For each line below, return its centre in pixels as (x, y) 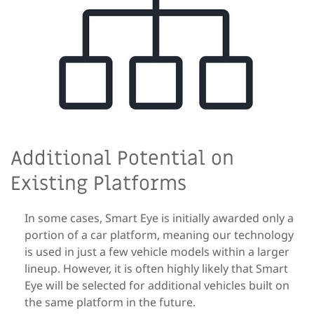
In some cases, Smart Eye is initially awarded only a (159, 218)
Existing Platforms (98, 184)
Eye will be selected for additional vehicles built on (157, 286)
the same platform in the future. (110, 302)
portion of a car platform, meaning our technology (159, 235)
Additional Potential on (122, 159)
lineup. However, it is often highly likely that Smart (156, 269)
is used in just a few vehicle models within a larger (157, 252)
